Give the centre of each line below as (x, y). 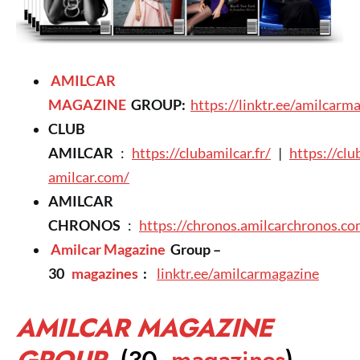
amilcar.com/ (89, 177)
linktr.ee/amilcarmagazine (238, 273)
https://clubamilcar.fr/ (201, 153)
